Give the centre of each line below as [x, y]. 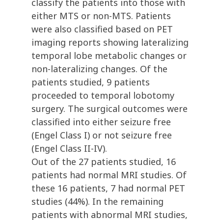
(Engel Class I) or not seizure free [102, 135]
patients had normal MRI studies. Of [109, 175]
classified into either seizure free [101, 122]
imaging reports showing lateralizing [110, 42]
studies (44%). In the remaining [97, 202]
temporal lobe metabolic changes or [109, 56]
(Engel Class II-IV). [69, 149]
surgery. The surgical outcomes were [110, 109]
